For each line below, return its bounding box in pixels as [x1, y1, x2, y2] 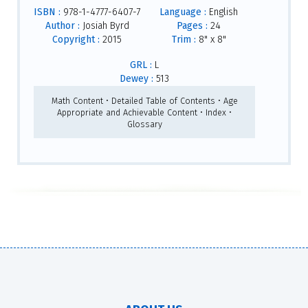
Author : [45, 20, 80, 32]
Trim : [171, 34, 196, 46]
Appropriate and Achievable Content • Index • [57, 107, 232, 118]
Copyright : [52, 34, 100, 46]
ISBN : [34, 6, 60, 19]
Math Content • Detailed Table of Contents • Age [51, 95, 238, 106]
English [206, 6, 238, 19]
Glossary [126, 118, 162, 129]
